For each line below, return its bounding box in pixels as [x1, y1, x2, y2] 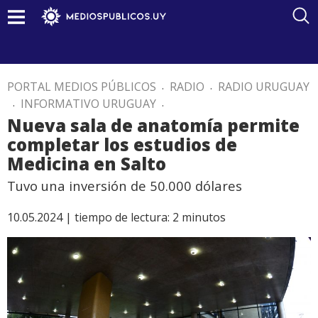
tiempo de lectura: [75, 209, 170, 225]
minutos [182, 209, 226, 225]
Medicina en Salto [7, 152, 166, 175]
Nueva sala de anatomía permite [7, 114, 300, 137]
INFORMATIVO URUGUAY [21, 96, 156, 111]
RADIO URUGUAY [218, 79, 309, 94]
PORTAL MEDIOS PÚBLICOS [7, 79, 156, 94]
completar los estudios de [7, 133, 237, 156]
